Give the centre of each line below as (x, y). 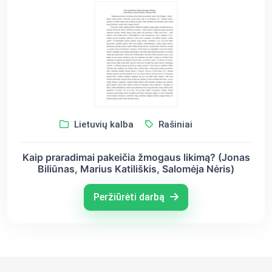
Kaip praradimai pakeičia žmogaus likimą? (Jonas (136, 157)
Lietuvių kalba (102, 124)
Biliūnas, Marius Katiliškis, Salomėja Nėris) (136, 168)
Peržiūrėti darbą (130, 197)
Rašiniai (174, 124)
